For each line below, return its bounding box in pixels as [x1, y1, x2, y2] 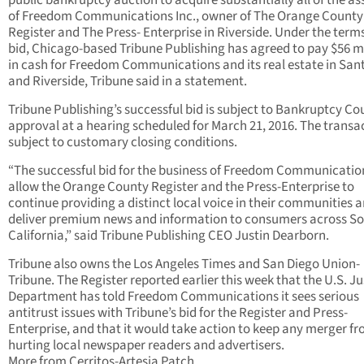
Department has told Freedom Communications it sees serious [8, 287, 359, 307]
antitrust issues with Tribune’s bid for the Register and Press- [8, 303, 348, 323]
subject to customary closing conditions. [8, 132, 237, 153]
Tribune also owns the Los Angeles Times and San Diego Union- [8, 254, 360, 275]
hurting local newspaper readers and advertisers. [8, 336, 284, 356]
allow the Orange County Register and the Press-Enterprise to [8, 177, 354, 197]
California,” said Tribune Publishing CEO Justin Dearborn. [8, 226, 329, 246]
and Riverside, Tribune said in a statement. [8, 71, 247, 92]
